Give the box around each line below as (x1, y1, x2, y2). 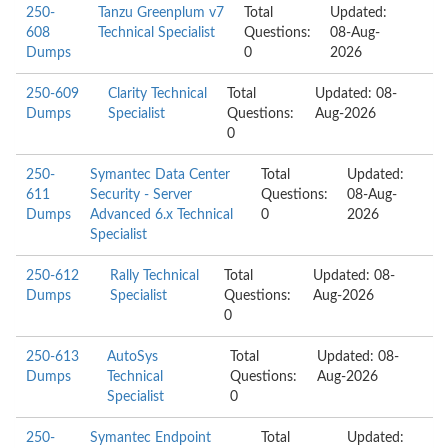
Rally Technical (109, 269, 199, 283)
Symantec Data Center (90, 168, 230, 182)
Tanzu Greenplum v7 (97, 6, 224, 20)
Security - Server (90, 188, 192, 202)
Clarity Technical (108, 87, 208, 101)
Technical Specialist (97, 26, 215, 40)
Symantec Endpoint (90, 431, 211, 445)
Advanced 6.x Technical (90, 208, 233, 222)
